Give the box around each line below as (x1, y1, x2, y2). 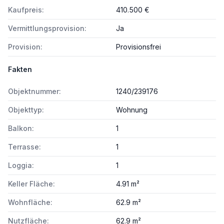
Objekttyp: (8, 105, 44, 114)
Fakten (8, 65, 32, 73)
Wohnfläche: (8, 198, 52, 206)
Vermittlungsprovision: (8, 24, 86, 32)
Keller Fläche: (8, 179, 55, 188)
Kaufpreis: (8, 5, 44, 14)
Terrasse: (8, 142, 41, 151)
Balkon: (8, 124, 34, 132)
